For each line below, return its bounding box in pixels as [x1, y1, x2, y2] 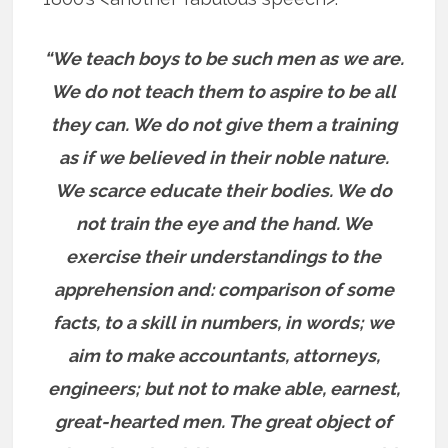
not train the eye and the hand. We [75, 212, 372, 234]
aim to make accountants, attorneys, [67, 344, 380, 366]
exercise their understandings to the [66, 245, 382, 267]
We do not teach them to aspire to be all [51, 80, 397, 102]
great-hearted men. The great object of [55, 410, 393, 432]
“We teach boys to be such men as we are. [43, 47, 404, 69]
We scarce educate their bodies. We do [55, 179, 393, 201]
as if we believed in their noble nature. [58, 146, 389, 168]
